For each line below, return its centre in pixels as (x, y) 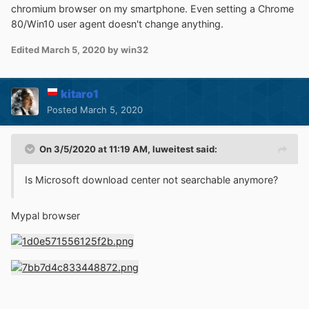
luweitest (173, 149)
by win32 (127, 49)
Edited (26, 49)
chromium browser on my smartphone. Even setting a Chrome (152, 9)
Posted (63, 109)
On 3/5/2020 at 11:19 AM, (96, 149)
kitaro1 (80, 93)
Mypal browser (46, 215)
